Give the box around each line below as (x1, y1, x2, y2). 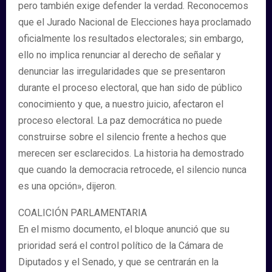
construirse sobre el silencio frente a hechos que (18, 131, 226, 143)
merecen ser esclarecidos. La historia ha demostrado (18, 148, 244, 159)
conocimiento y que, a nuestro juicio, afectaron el (18, 98, 223, 110)
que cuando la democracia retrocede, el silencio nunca (18, 164, 246, 175)
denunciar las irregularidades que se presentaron (18, 66, 225, 77)
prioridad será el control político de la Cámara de (18, 240, 223, 251)
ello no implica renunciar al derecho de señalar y (18, 49, 221, 61)
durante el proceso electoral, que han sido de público (18, 82, 242, 93)
